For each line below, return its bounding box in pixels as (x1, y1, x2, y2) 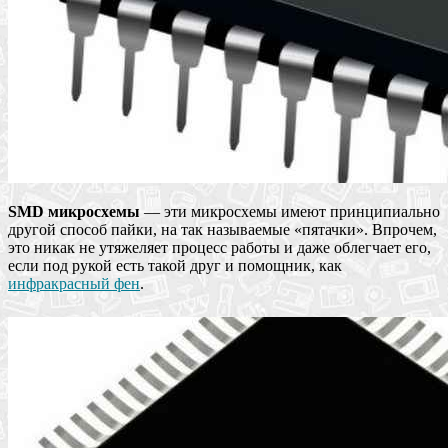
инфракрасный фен (8, 275, 140, 293)
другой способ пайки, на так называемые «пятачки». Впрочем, (8, 221, 437, 239)
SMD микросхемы (8, 203, 140, 221)
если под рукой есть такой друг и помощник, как (8, 257, 342, 275)
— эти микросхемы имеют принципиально (140, 203, 440, 221)
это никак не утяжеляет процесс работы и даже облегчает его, (8, 239, 431, 257)
